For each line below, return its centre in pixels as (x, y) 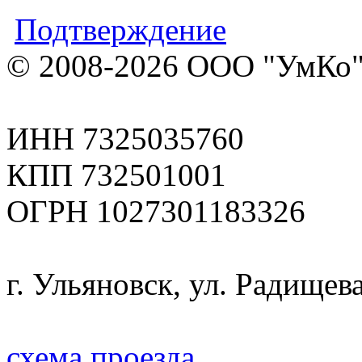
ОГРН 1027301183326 (156, 212)
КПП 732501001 (116, 175)
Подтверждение (120, 30)
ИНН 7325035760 (125, 139)
